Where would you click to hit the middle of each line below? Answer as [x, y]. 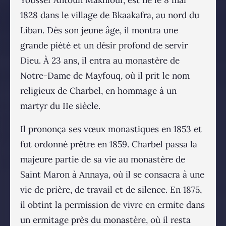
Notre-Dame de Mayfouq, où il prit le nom [105, 75]
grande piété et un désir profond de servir [104, 45]
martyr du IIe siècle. [60, 106]
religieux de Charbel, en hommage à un [98, 91]
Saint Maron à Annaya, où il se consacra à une [112, 174]
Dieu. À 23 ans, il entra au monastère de [100, 60]
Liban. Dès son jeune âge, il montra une [99, 30]
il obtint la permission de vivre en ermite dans [112, 205]
